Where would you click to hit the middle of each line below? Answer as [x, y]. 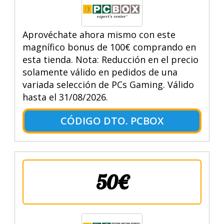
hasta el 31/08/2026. [65, 97]
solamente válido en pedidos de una [100, 72]
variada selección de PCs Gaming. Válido [108, 84]
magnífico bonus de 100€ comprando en [109, 47]
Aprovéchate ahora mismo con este [99, 34]
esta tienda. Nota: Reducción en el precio [110, 59]
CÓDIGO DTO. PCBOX [112, 120]
